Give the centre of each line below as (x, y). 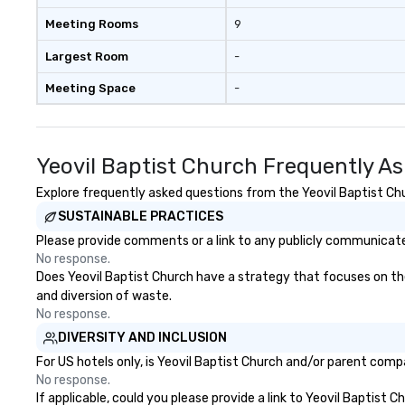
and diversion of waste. (104, 296)
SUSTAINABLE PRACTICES (141, 217)
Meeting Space (90, 88)
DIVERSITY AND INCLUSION (142, 338)
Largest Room (87, 57)
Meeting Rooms (92, 24)
